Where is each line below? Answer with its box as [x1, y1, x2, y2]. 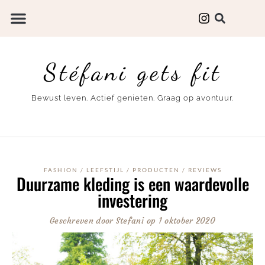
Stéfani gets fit [43, 57, 222, 86]
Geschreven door [49, 215, 114, 226]
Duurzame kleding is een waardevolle [16, 171, 249, 196]
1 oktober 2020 [158, 215, 216, 226]
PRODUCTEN [132, 166, 180, 173]
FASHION [43, 166, 78, 173]
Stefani [113, 215, 144, 226]
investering [98, 188, 167, 212]
